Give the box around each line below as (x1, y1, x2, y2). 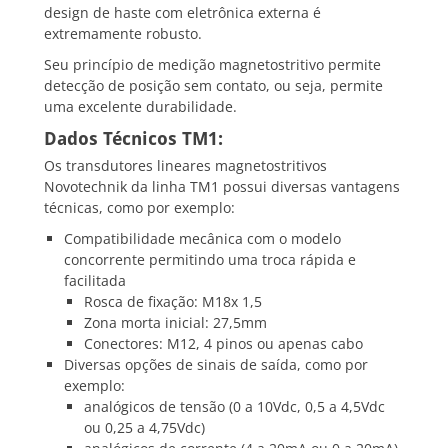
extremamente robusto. (44, 24, 202, 44)
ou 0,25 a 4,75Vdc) (84, 418, 205, 438)
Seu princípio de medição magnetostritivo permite (44, 55, 381, 75)
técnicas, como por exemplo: (44, 198, 235, 218)
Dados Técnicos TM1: (44, 128, 223, 150)
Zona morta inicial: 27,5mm (84, 313, 267, 333)
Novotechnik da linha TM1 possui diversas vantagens (44, 177, 400, 197)
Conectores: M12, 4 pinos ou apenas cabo (84, 334, 363, 354)
